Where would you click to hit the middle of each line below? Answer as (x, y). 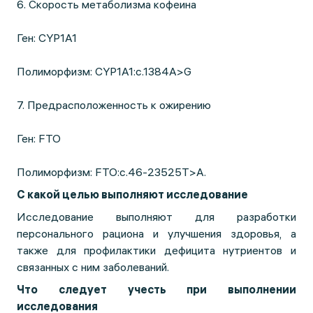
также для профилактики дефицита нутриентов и (156, 250)
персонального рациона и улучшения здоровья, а (156, 233)
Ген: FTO (39, 138)
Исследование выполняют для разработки (156, 217)
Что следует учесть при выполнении (156, 289)
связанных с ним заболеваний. (93, 267)
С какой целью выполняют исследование (132, 194)
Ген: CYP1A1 (47, 38)
